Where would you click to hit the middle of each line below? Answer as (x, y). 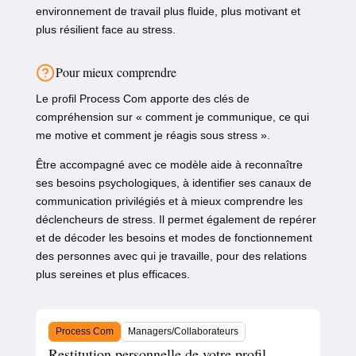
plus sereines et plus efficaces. (112, 275)
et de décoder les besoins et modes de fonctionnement (174, 238)
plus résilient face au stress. (105, 30)
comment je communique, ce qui (227, 117)
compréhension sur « (90, 117)
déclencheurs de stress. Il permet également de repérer (176, 220)
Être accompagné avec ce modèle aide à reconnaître (169, 165)
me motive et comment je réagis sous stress (146, 135)
